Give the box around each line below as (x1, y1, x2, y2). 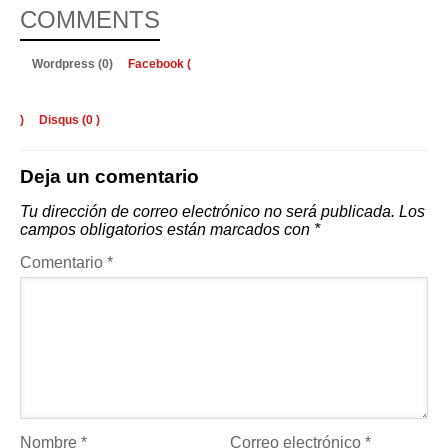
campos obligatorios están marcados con (20, 220, 314, 238)
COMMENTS (20, 5, 160, 33)
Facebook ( (128, 56, 191, 71)
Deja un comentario (20, 165, 199, 187)
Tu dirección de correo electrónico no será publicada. (20, 202, 395, 220)
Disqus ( (39, 112, 86, 127)
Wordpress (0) (32, 56, 116, 71)
